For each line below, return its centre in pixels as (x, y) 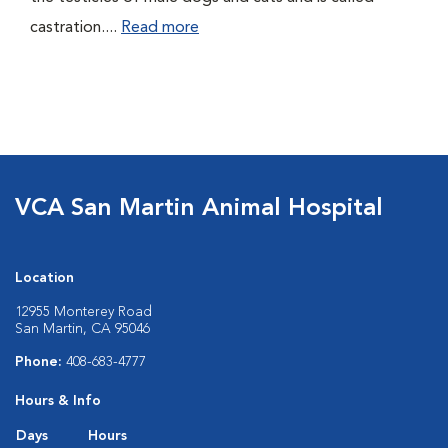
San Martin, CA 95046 (82, 329)
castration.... (75, 28)
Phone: (40, 362)
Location (44, 278)
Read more (160, 28)
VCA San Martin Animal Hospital (199, 209)
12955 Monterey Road (83, 312)
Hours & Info (58, 401)
